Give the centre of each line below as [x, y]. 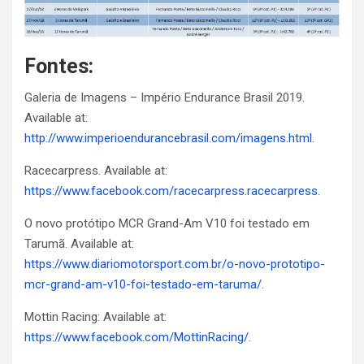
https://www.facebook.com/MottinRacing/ [136, 338]
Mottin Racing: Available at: [95, 317]
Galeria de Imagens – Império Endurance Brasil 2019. [165, 98]
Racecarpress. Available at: [96, 171]
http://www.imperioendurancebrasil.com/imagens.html [168, 139]
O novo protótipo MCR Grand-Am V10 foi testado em [167, 224]
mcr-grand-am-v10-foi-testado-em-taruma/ [143, 285]
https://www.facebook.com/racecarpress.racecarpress [171, 191]
